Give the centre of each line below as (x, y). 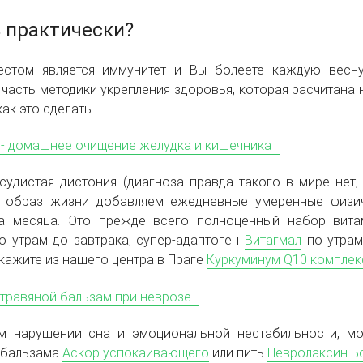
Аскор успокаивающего (136, 352)
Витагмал (273, 241)
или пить (238, 352)
